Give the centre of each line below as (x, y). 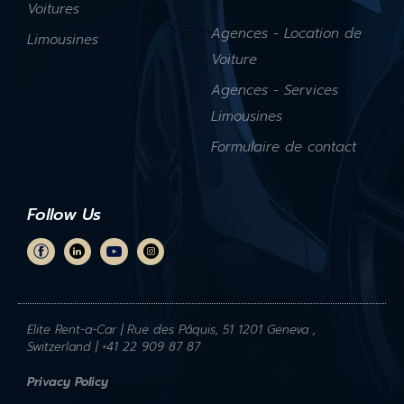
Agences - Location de (286, 33)
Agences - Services (275, 90)
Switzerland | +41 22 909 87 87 (114, 347)
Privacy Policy (68, 382)
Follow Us (64, 214)
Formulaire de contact (284, 147)
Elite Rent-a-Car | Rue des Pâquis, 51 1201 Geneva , (171, 330)
